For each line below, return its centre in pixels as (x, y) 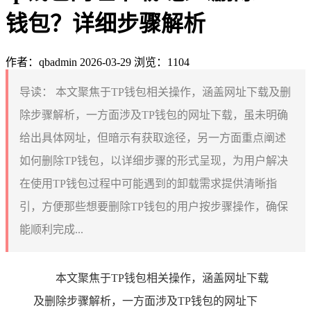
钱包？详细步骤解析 (106, 24)
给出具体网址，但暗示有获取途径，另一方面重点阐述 (153, 137)
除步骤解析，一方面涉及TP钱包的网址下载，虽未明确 (154, 115)
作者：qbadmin (41, 62)
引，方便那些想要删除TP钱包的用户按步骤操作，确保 (154, 206)
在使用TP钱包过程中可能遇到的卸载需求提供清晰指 (148, 183)
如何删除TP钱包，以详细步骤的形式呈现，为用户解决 (154, 160)
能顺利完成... (51, 229)
